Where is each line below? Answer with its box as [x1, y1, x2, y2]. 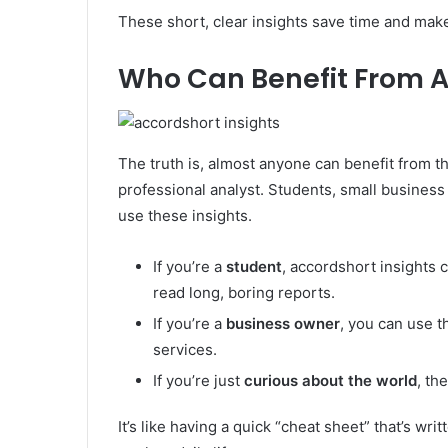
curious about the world [244, 371, 417, 391]
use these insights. [118, 206, 252, 226]
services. [153, 340, 217, 360]
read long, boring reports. [153, 283, 335, 303]
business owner [226, 314, 340, 334]
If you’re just [153, 371, 244, 391]
